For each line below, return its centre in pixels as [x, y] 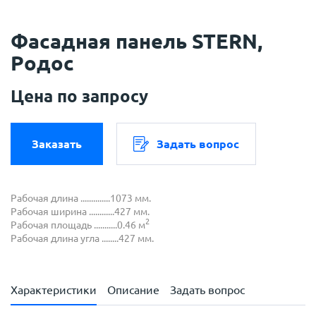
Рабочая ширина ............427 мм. [80, 211]
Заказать [57, 144]
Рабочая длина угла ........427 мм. [82, 238]
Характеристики [54, 290]
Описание [133, 290]
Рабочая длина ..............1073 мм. [81, 198]
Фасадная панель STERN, [136, 41]
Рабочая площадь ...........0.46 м [78, 225]
